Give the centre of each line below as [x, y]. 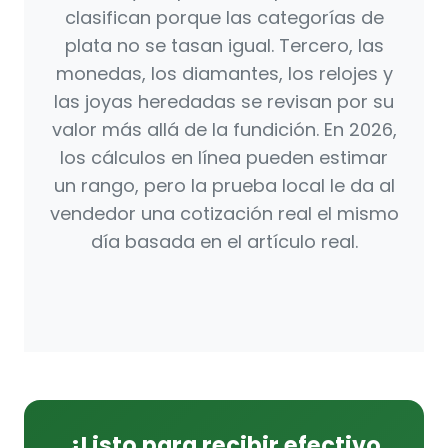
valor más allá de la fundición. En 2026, [224, 130]
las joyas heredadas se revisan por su [224, 102]
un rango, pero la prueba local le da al [224, 186]
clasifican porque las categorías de [224, 18]
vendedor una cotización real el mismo [224, 214]
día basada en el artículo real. [224, 242]
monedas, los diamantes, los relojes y [224, 74]
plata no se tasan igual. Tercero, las [224, 46]
